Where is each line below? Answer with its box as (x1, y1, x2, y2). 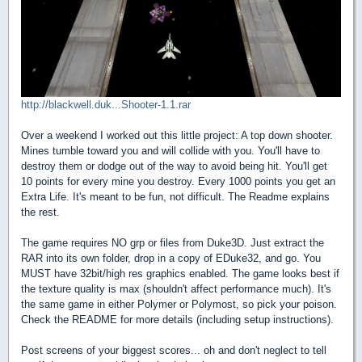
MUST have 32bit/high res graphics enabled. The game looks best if (21, 267, 339, 280)
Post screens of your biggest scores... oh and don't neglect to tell (21, 343, 326, 356)
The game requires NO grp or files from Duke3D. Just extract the (21, 236, 324, 249)
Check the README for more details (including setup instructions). (21, 313, 334, 326)
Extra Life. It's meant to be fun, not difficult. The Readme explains (21, 190, 330, 203)
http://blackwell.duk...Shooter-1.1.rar (21, 98, 191, 111)
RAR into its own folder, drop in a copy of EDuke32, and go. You (21, 251, 321, 264)
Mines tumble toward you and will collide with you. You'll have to (21, 144, 320, 157)
